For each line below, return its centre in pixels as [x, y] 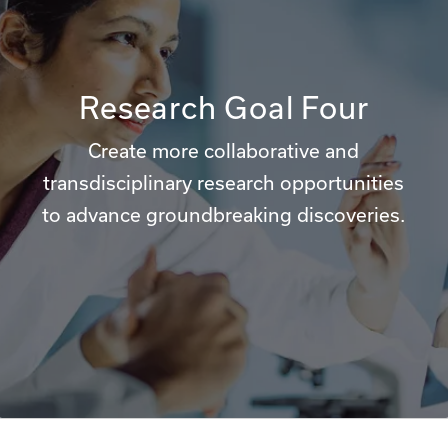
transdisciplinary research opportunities [224, 183]
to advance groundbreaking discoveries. [224, 215]
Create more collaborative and [224, 151]
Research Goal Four [224, 108]
